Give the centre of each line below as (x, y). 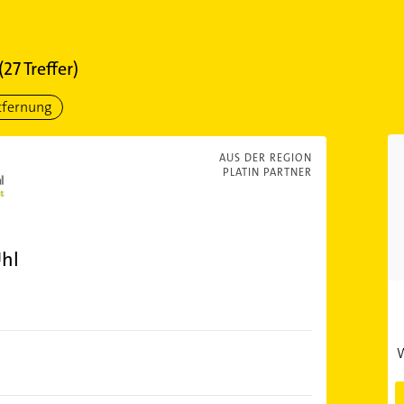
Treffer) (49, 69)
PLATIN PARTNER (267, 172)
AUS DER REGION (265, 158)
